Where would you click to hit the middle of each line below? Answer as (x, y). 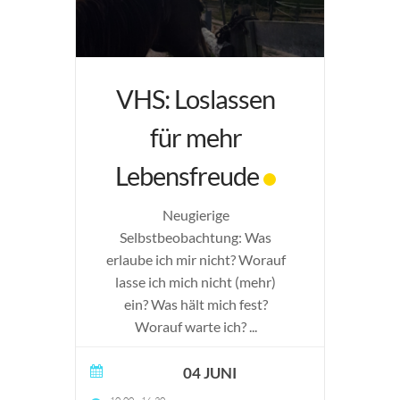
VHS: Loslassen (196, 99)
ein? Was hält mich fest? (196, 304)
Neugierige (196, 215)
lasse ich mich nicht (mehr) (196, 282)
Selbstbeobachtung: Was (196, 237)
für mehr (196, 137)
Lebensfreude (187, 175)
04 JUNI (210, 373)
